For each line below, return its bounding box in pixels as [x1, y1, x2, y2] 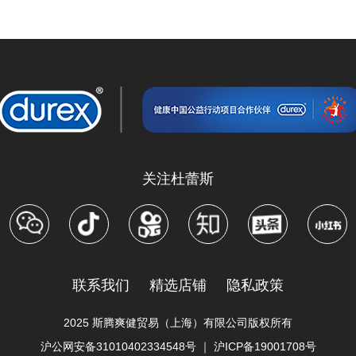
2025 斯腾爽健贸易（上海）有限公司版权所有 [64, 316, 292, 330]
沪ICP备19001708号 [213, 340, 316, 354]
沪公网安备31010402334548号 [40, 340, 196, 354]
